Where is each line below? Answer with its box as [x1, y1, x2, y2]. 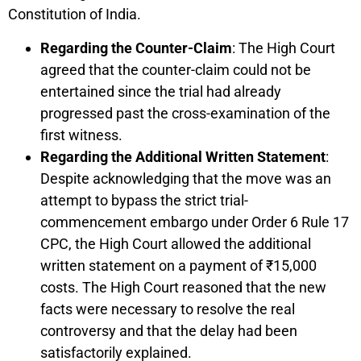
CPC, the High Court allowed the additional [40, 234, 311, 252]
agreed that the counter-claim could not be [40, 60, 311, 78]
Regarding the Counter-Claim [40, 39, 232, 56]
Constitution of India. [8, 6, 141, 23]
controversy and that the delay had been [40, 322, 297, 339]
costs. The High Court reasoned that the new [40, 278, 326, 296]
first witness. [40, 126, 122, 143]
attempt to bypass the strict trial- [40, 191, 248, 209]
